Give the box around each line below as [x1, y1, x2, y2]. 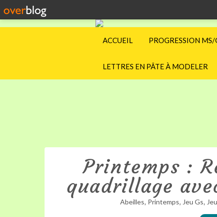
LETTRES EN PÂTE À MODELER [103, 62, 208, 71]
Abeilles [120, 198, 144, 206]
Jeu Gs [182, 198, 203, 206]
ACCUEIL [103, 36, 133, 45]
